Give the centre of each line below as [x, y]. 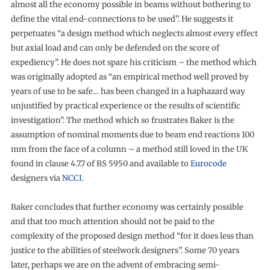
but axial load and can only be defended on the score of [115, 48]
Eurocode [208, 164]
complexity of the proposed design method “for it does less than [132, 236]
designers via [36, 178]
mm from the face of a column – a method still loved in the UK [129, 149]
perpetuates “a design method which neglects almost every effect [134, 34]
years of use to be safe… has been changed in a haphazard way [128, 92]
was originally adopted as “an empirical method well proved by [130, 77]
